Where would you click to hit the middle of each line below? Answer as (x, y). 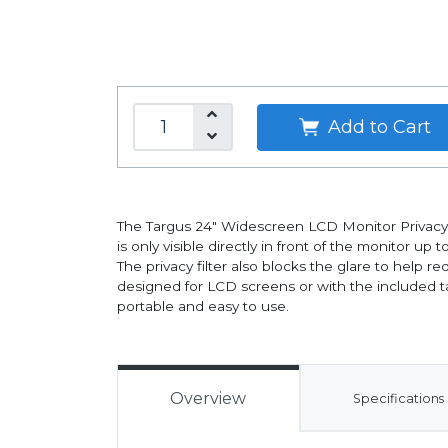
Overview (208, 398)
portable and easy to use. (203, 306)
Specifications (399, 398)
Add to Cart (376, 126)
